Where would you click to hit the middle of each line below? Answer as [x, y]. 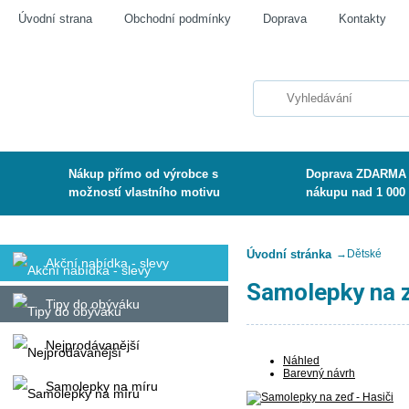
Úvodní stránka [289, 254]
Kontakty [362, 19]
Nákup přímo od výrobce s [143, 174]
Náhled [301, 361]
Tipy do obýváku [93, 304]
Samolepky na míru [102, 386]
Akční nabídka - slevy [107, 263]
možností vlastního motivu [144, 192]
